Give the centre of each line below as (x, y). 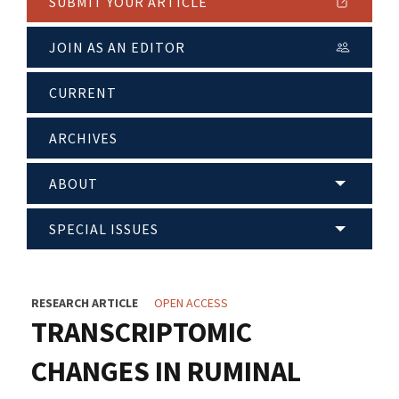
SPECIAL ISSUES (104, 229)
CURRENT (83, 93)
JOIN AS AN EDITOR (117, 48)
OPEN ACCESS (191, 303)
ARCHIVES (83, 138)
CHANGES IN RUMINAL (166, 372)
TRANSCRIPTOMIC (142, 333)
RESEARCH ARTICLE (85, 303)
